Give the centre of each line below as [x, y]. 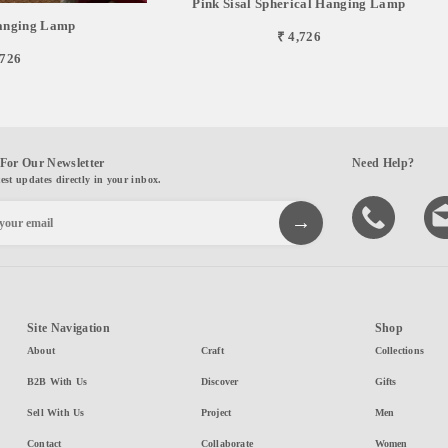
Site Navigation [68, 327]
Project [216, 412]
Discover [219, 381]
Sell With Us [55, 412]
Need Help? [383, 162]
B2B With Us [57, 381]
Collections [399, 350]
